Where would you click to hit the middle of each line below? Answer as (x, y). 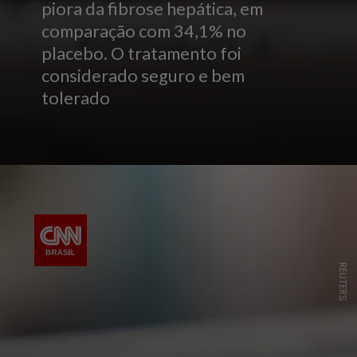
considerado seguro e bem (143, 76)
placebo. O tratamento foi (142, 54)
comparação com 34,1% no (144, 31)
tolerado (76, 98)
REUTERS (343, 281)
